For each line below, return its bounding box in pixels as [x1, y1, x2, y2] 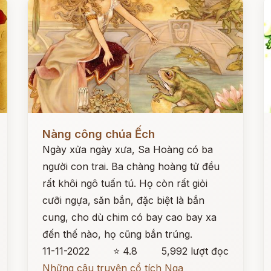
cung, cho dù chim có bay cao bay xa [42, 211, 217, 223]
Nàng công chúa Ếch [42, 127, 155, 141]
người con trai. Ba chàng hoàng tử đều [42, 160, 220, 172]
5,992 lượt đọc [161, 245, 229, 257]
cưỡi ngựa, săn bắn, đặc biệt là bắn [42, 194, 205, 206]
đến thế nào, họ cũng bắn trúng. [42, 228, 193, 240]
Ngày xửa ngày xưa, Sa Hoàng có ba [42, 143, 214, 155]
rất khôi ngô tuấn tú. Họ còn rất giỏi [42, 177, 208, 189]
